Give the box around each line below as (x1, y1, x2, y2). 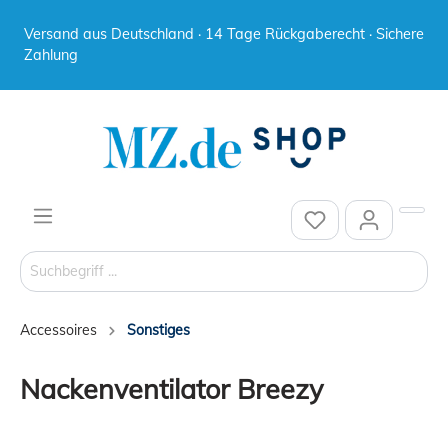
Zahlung (24, 46, 78, 64)
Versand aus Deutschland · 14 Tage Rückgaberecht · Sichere (24, 25, 424, 43)
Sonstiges (127, 320, 190, 339)
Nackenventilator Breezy (20, 371, 323, 406)
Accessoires (20, 320, 97, 339)
